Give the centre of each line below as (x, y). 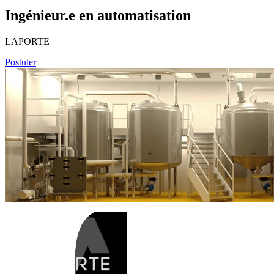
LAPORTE (27, 41)
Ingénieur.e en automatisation (98, 15)
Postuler (20, 62)
